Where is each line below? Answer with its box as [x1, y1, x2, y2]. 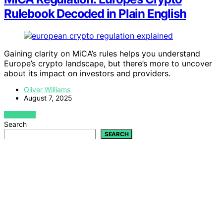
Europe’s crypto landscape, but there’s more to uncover [4, 58, 212, 68]
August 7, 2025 [24, 93, 72, 102]
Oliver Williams [24, 85, 70, 94]
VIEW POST [4, 111, 36, 118]
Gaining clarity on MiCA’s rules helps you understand [4, 48, 200, 58]
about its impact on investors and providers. [4, 68, 170, 78]
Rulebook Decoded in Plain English [4, 6, 186, 21]
